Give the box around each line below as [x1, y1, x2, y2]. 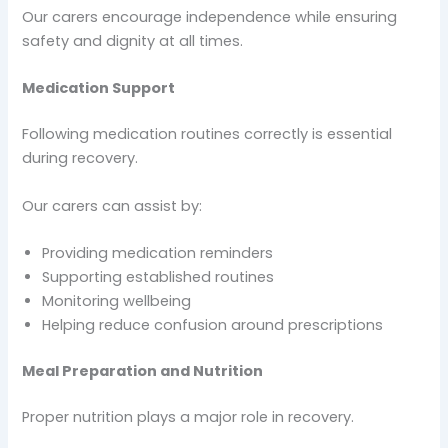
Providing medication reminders [42, 242, 274, 263]
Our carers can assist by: [22, 195, 203, 216]
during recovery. [22, 148, 139, 169]
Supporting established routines [42, 266, 275, 287]
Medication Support [22, 78, 176, 99]
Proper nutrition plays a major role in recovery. [22, 406, 355, 427]
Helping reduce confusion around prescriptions [42, 314, 384, 335]
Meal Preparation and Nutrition [22, 360, 264, 381]
